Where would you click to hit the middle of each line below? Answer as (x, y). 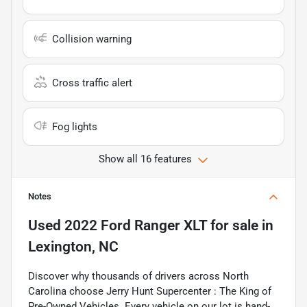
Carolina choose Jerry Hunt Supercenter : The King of (150, 291)
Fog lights (75, 126)
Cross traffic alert (92, 83)
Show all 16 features (145, 159)
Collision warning (92, 39)
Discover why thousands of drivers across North (138, 276)
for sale (233, 225)
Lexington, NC (73, 246)
